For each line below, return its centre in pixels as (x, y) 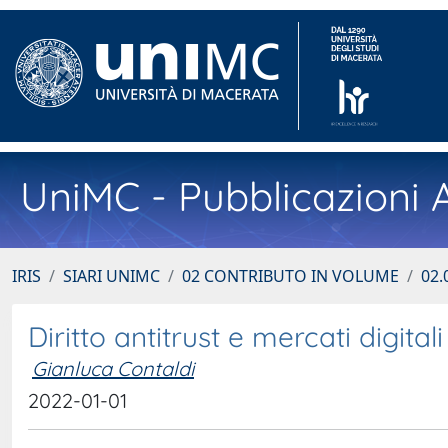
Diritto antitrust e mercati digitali (235, 336)
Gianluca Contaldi (113, 368)
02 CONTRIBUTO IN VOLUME (290, 276)
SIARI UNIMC (111, 276)
